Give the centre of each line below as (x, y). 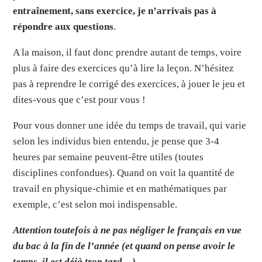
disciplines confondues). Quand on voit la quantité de (124, 173)
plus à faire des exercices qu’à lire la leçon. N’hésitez (124, 68)
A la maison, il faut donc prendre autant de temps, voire (127, 53)
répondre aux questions (63, 27)
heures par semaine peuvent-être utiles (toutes (108, 157)
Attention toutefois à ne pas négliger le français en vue (127, 230)
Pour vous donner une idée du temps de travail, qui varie (130, 126)
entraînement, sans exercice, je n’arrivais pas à (115, 11)
